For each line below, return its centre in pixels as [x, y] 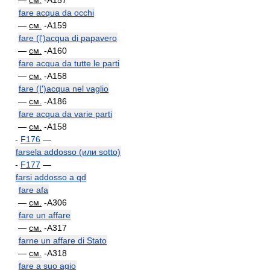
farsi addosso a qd [51, 177]
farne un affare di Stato [63, 240]
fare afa [33, 190]
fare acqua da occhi [56, 13]
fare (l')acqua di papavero [68, 38]
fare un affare [45, 215]
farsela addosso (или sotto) [68, 152]
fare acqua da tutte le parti [69, 63]
